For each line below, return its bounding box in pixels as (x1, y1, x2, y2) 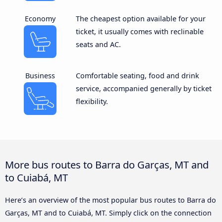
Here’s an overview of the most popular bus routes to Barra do (5, 195, 216, 205)
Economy (25, 13, 56, 23)
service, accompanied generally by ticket (75, 83, 212, 93)
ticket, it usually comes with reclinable (75, 26, 204, 36)
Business (25, 70, 55, 80)
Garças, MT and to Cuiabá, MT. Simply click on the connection (5, 208, 212, 218)
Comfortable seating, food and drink (75, 70, 199, 80)
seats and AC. (75, 39, 121, 49)
